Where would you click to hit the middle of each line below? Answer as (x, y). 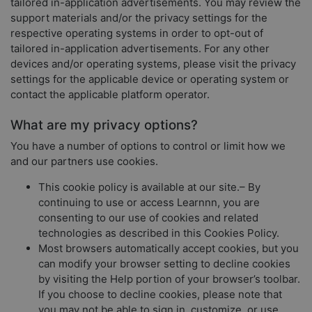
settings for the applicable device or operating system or (150, 79)
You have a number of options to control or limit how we (148, 146)
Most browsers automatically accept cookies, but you (169, 248)
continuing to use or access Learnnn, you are (149, 202)
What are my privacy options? (104, 125)
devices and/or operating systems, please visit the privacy (153, 63)
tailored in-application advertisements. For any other (140, 48)
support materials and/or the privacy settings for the (139, 17)
